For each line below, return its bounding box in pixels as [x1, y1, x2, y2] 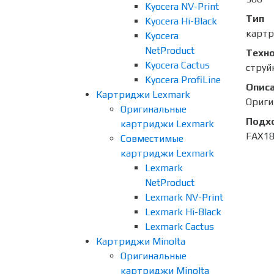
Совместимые [120, 133, 183, 144]
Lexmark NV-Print [145, 191, 223, 203]
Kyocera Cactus [145, 59, 210, 71]
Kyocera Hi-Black [145, 15, 217, 27]
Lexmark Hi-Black [145, 206, 221, 218]
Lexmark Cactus [145, 221, 214, 232]
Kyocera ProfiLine [145, 74, 221, 86]
